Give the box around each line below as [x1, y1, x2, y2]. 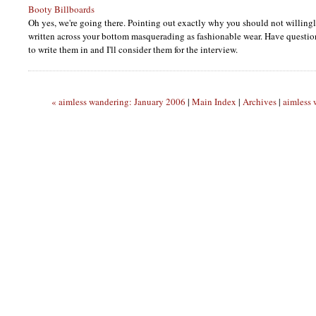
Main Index [192, 95, 236, 109]
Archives [243, 95, 276, 109]
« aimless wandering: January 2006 [51, 95, 186, 109]
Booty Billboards [28, 3, 95, 16]
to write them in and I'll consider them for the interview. [28, 43, 238, 56]
